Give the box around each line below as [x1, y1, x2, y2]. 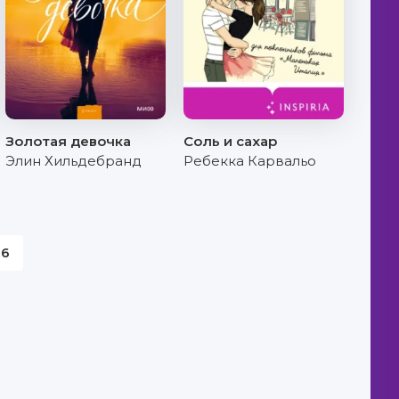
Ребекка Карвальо [183, 152, 316, 169]
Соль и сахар [183, 133, 277, 150]
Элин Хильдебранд [5, 152, 142, 169]
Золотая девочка [5, 133, 131, 150]
